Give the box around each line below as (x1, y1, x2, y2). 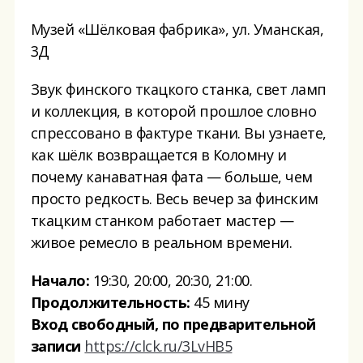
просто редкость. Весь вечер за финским (30, 189, 318, 209)
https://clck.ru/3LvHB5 (84, 336, 233, 357)
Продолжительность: (30, 293, 190, 313)
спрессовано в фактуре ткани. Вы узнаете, (30, 123, 327, 143)
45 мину (190, 293, 250, 313)
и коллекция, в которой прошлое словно (30, 101, 317, 122)
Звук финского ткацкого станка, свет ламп (30, 79, 327, 100)
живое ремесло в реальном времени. (30, 233, 293, 253)
